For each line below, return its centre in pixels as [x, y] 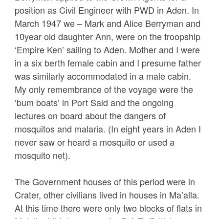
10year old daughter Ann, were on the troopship [108, 36]
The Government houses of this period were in [105, 181]
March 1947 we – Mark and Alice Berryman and [108, 23]
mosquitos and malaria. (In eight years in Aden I [108, 129]
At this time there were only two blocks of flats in [108, 208]
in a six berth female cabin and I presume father [108, 63]
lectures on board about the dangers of [90, 115]
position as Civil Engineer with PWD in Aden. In [107, 10]
